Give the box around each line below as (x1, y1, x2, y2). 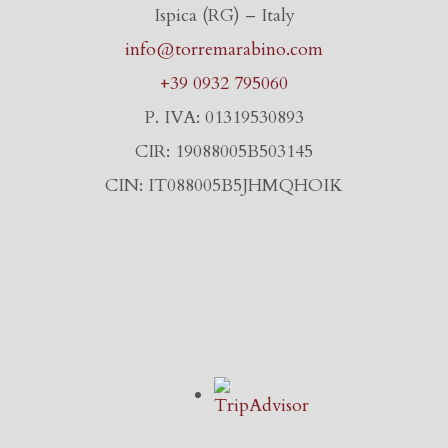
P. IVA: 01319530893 (144, 105, 304, 130)
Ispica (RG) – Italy (153, 3, 295, 28)
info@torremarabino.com (125, 37, 323, 62)
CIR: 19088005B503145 (135, 139, 313, 164)
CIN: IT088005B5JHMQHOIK (105, 173, 343, 198)
